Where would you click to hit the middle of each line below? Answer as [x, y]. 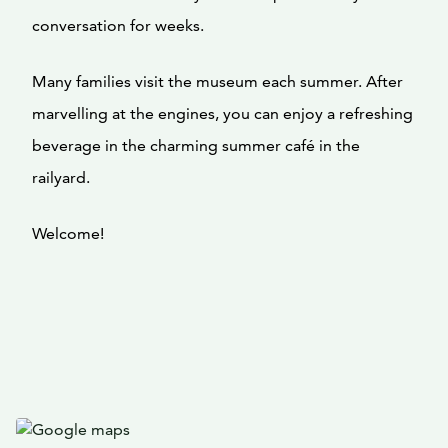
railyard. [61, 177]
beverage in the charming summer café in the [196, 145]
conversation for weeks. [118, 25]
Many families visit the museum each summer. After [217, 81]
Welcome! [68, 233]
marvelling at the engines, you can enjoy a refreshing [222, 113]
